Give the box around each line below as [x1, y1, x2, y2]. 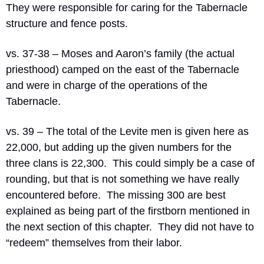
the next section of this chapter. [6, 221, 152, 233]
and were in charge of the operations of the [6, 80, 207, 91]
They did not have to [158, 221, 254, 233]
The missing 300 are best [107, 189, 226, 201]
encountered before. [6, 189, 101, 201]
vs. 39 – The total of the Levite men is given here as [6, 126, 249, 137]
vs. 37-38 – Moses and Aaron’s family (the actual [6, 48, 235, 60]
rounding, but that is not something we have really [6, 173, 239, 185]
